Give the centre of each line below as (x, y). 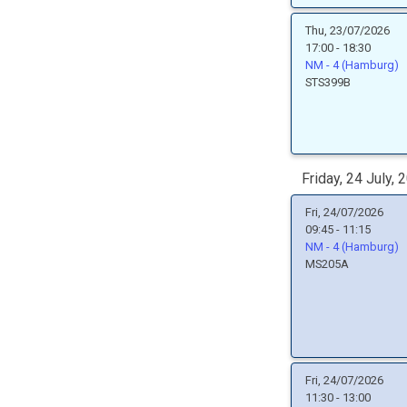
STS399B (328, 82)
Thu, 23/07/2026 (347, 30)
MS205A (327, 264)
